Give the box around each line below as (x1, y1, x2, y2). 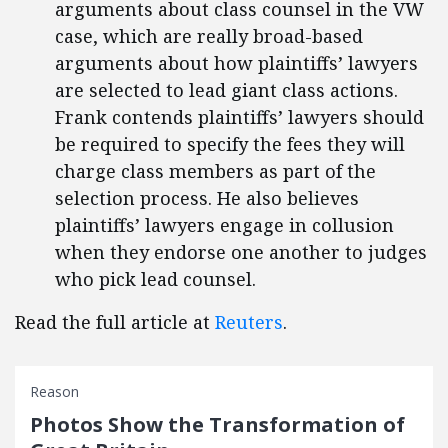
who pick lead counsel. (55, 267, 256, 291)
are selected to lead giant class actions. (55, 78, 398, 102)
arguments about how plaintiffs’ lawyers (55, 51, 418, 75)
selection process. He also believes (55, 186, 359, 210)
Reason (30, 382, 79, 401)
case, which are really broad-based (55, 24, 363, 48)
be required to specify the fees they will (55, 132, 405, 156)
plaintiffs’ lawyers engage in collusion (55, 213, 394, 237)
